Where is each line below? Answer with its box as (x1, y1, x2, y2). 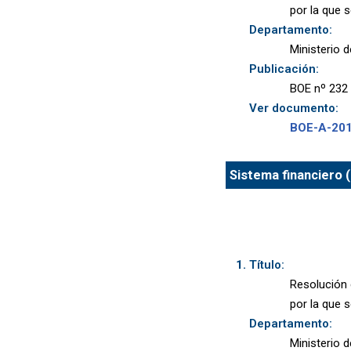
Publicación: (248, 62, 319, 77)
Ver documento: (248, 101, 338, 116)
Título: (248, 258, 284, 273)
